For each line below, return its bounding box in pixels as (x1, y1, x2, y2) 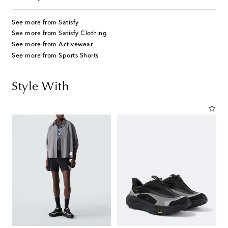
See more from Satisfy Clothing (12, 31, 107, 37)
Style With (12, 80, 69, 93)
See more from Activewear (12, 41, 93, 48)
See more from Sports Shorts (12, 52, 99, 59)
